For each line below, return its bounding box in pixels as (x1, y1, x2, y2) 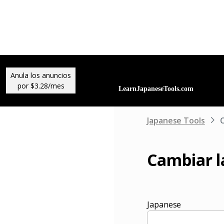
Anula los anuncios (10, 70, 71, 80)
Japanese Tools (147, 114, 205, 126)
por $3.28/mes (17, 81, 64, 91)
